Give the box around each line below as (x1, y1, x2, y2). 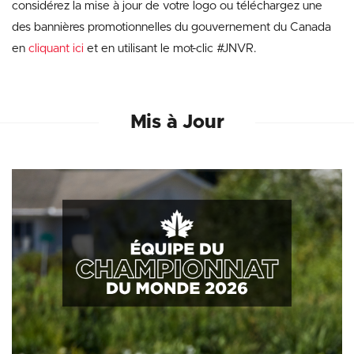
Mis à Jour (130, 113, 224, 132)
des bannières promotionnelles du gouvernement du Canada (12, 21, 331, 33)
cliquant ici (28, 43, 84, 55)
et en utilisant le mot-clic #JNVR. (84, 43, 256, 55)
